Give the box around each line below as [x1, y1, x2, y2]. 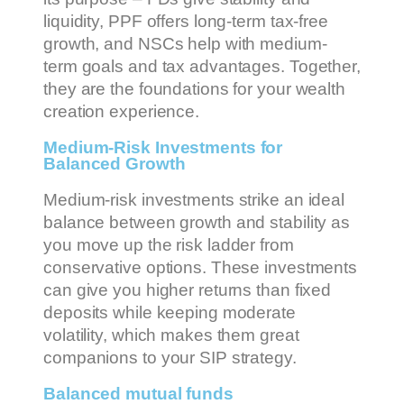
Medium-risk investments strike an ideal [43, 190, 345, 210]
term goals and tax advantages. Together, [43, 57, 361, 77]
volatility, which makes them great [43, 326, 299, 345]
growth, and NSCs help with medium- [43, 34, 327, 54]
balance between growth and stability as [43, 213, 351, 233]
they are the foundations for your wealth [43, 79, 345, 99]
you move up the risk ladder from [43, 235, 294, 255]
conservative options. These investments [43, 258, 358, 278]
